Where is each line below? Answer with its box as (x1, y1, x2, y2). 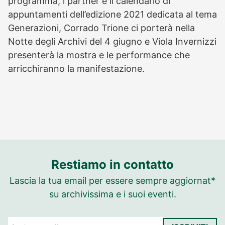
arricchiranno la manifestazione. (8, 63, 145, 74)
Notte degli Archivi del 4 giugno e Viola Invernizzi (8, 36, 216, 47)
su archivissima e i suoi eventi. (49, 189, 176, 199)
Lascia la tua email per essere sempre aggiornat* (10, 175, 215, 186)
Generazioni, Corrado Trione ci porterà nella (8, 23, 195, 33)
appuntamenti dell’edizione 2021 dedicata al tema (8, 9, 217, 20)
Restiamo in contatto (51, 157, 174, 172)
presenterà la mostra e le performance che (8, 50, 190, 60)
